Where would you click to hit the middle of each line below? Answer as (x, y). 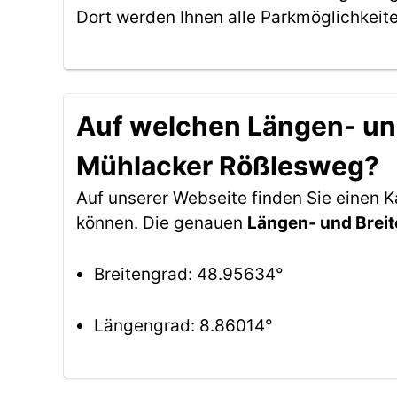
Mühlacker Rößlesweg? (228, 166)
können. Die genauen (162, 223)
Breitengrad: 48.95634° (189, 274)
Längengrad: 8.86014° (183, 326)
